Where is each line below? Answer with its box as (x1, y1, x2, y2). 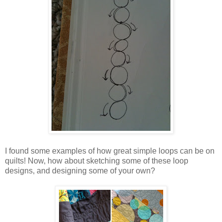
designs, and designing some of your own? (5, 166, 155, 175)
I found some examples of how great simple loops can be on (5, 146, 215, 155)
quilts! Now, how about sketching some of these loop (5, 156, 188, 165)
